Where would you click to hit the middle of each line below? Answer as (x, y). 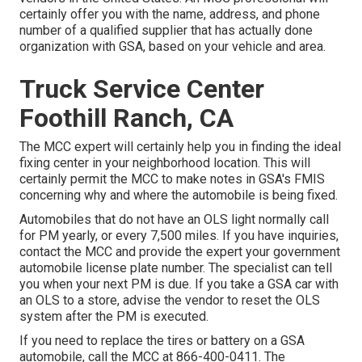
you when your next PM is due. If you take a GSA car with (179, 284)
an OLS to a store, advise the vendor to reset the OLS (170, 301)
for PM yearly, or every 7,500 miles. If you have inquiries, (179, 236)
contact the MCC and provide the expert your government (180, 252)
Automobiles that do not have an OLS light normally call (174, 220)
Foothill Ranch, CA (126, 118)
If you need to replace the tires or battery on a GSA (162, 341)
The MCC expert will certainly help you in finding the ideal (180, 147)
